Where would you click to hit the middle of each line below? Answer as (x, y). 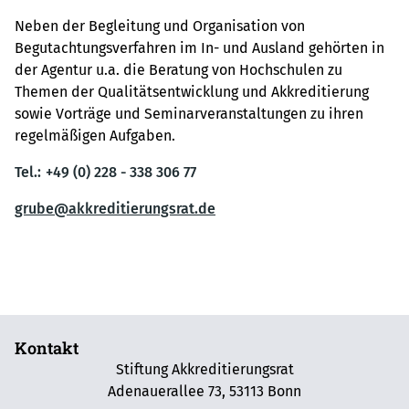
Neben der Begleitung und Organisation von (160, 26)
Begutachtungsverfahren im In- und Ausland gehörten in (199, 47)
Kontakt (47, 348)
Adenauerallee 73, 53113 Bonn (204, 391)
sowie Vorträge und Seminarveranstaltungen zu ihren (189, 113)
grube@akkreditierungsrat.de (115, 208)
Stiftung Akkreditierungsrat (204, 369)
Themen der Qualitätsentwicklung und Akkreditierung (192, 91)
